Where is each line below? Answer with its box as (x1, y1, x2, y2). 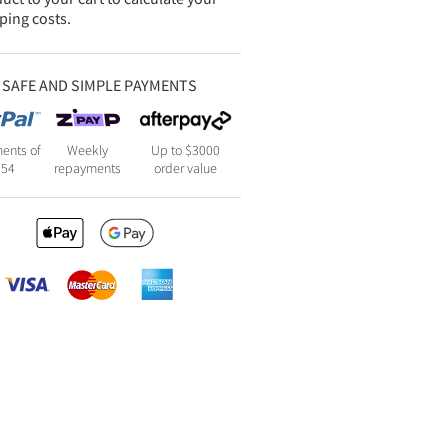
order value (154, 159, 218, 177)
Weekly (67, 141, 109, 159)
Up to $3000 (151, 141, 221, 159)
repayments (54, 159, 122, 177)
